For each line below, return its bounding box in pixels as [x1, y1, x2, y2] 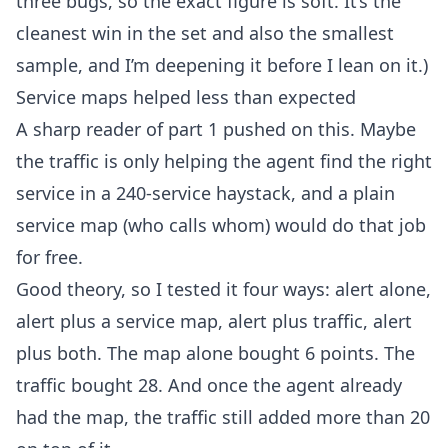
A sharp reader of [16, 116, 168, 141]
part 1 [168, 116, 218, 141]
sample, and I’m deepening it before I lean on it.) [16, 52, 428, 77]
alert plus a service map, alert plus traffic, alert [16, 308, 412, 333]
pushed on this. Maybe [218, 116, 416, 141]
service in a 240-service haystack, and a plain [16, 180, 395, 205]
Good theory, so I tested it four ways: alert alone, [16, 276, 431, 301]
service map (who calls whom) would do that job [16, 212, 426, 237]
